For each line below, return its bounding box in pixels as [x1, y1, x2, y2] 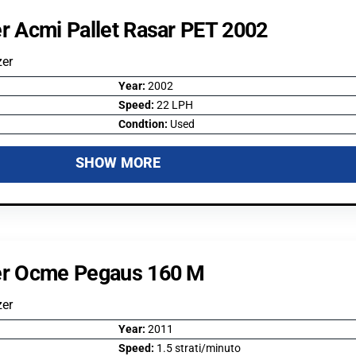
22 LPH [156, 98, 193, 112]
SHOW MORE [75, 153, 161, 171]
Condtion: [118, 117, 170, 131]
